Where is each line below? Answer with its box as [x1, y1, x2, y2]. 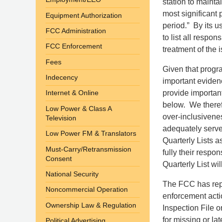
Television [46, 113, 76, 122]
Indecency [46, 73, 78, 82]
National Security [46, 169, 99, 178]
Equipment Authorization [46, 11, 122, 19]
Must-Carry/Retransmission [46, 145, 131, 153]
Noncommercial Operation [46, 185, 128, 194]
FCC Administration [46, 26, 106, 35]
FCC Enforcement [46, 42, 102, 51]
